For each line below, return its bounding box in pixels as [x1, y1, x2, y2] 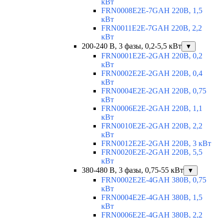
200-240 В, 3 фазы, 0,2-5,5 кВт [82, 42, 182, 51]
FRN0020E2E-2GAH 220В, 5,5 [101, 148, 202, 157]
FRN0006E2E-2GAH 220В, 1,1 [101, 104, 202, 113]
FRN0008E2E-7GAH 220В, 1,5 [101, 6, 202, 15]
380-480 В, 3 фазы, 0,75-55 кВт [82, 166, 183, 175]
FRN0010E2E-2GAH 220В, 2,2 [101, 122, 202, 130]
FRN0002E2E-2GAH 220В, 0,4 [101, 69, 202, 78]
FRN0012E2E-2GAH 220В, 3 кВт [101, 139, 211, 148]
